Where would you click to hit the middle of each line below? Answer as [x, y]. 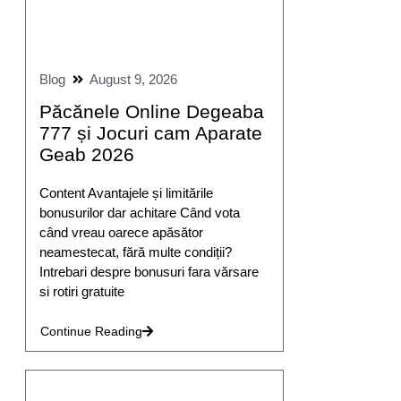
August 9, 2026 [133, 79]
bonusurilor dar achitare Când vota [139, 212]
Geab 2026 [86, 154]
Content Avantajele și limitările [126, 192]
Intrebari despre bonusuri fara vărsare [149, 271]
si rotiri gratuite [81, 291]
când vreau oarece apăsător [121, 232]
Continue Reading [91, 332]
